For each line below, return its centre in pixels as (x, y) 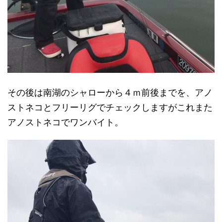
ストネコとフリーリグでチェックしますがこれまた (110, 108)
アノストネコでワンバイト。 (65, 122)
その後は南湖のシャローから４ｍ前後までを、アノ (110, 93)
